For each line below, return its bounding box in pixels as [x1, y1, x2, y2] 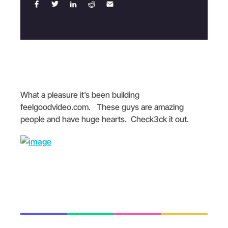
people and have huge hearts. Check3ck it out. [20, 113, 189, 124]
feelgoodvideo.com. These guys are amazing [20, 101, 184, 112]
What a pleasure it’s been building [20, 89, 139, 100]
